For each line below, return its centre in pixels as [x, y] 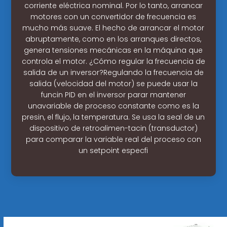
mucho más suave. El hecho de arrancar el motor [113, 28]
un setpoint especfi [113, 150]
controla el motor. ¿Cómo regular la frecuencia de [113, 61]
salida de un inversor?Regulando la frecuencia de [113, 72]
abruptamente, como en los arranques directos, [113, 39]
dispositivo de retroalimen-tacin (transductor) [113, 128]
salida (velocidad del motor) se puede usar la [113, 83]
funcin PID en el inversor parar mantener [113, 94]
